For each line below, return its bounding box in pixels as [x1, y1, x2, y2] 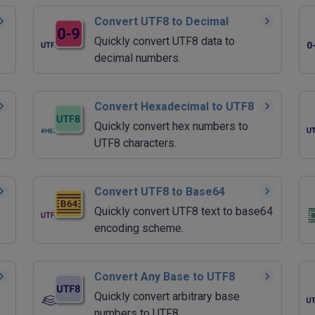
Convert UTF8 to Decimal [94, 14, 229, 28]
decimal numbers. [94, 51, 181, 65]
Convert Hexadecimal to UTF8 [94, 99, 254, 113]
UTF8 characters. [94, 136, 176, 150]
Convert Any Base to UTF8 [94, 269, 235, 283]
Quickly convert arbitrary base [94, 289, 240, 303]
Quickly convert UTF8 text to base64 [94, 204, 273, 218]
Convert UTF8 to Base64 [94, 184, 225, 198]
